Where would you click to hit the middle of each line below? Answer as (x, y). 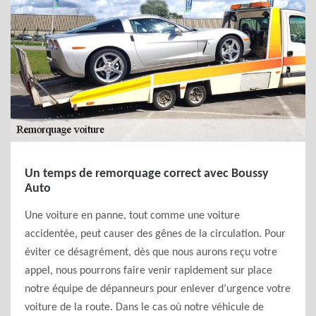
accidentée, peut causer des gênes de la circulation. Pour (155, 234)
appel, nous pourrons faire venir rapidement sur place (148, 271)
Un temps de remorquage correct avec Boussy (147, 174)
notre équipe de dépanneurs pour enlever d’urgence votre (158, 289)
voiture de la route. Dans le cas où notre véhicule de (144, 308)
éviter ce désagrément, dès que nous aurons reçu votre (151, 253)
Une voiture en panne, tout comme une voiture (132, 216)
